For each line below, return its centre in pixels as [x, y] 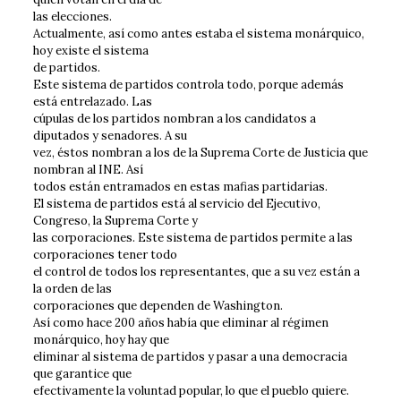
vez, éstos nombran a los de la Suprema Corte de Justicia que [200, 152]
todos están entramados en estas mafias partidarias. [180, 186]
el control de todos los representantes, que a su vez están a [196, 271]
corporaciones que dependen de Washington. [158, 305]
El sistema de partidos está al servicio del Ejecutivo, [176, 203]
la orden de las [72, 288]
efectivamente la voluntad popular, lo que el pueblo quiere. [191, 390]
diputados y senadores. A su [110, 135]
